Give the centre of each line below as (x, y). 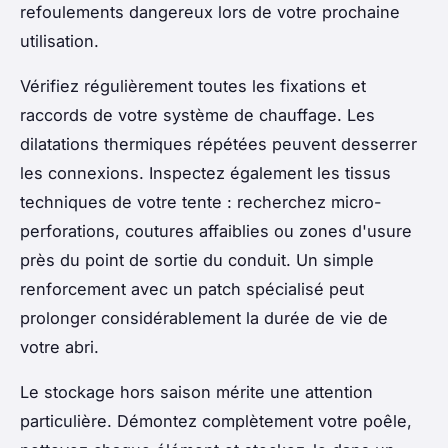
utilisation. (59, 40)
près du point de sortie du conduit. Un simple (197, 259)
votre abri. (59, 346)
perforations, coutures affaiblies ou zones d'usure (216, 230)
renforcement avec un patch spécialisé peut (192, 288)
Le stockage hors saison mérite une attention (196, 391)
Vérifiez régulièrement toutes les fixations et (193, 85)
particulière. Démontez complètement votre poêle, (216, 420)
